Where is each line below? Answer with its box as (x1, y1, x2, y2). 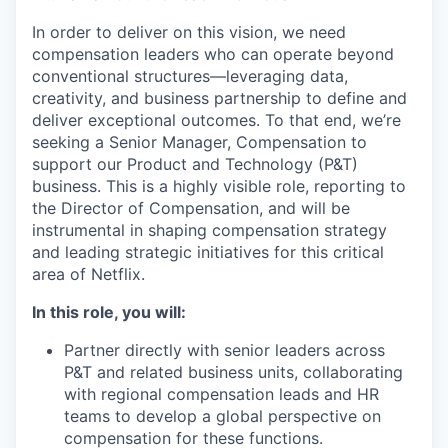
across (330, 339, 385, 360)
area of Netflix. (32, 263, 145, 284)
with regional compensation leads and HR (64, 383, 379, 404)
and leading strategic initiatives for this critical (32, 241, 384, 262)
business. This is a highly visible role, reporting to (32, 175, 406, 196)
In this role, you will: (32, 301, 186, 322)
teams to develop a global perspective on (64, 405, 381, 426)
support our (32, 153, 127, 174)
